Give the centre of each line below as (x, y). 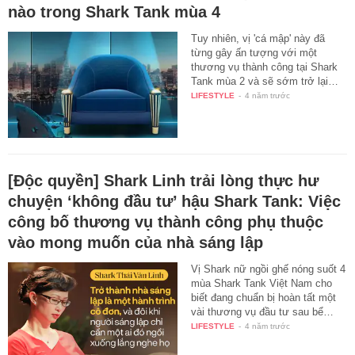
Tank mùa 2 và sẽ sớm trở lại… (265, 82)
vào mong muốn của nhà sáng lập (136, 242)
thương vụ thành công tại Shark (265, 67)
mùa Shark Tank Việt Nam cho (262, 283)
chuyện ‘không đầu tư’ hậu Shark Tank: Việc (174, 201)
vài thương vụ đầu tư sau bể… (263, 311)
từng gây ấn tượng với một (254, 53)
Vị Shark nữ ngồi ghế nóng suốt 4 (269, 269)
